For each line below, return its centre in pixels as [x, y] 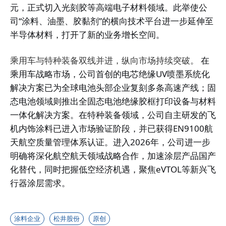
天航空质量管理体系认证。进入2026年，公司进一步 [110, 142]
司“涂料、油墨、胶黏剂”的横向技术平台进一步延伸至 [112, 21]
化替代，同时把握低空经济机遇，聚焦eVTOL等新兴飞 [113, 169]
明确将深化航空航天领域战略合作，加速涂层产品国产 [113, 156]
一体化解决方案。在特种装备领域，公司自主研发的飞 [113, 115]
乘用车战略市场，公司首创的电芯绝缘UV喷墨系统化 [110, 74]
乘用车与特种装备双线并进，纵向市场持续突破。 [104, 61]
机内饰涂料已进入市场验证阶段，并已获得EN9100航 [111, 129]
